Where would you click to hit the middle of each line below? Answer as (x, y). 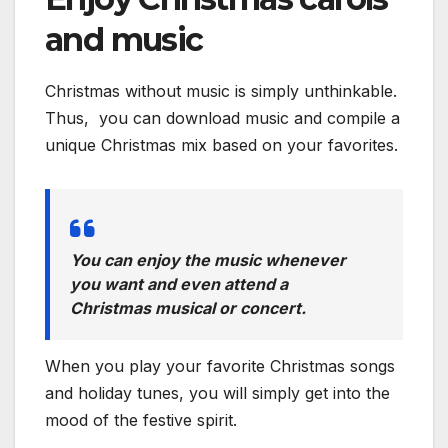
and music (124, 40)
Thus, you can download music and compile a (222, 118)
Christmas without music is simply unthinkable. (221, 91)
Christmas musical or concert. (188, 308)
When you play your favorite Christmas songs (220, 366)
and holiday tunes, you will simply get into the (217, 393)
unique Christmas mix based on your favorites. (221, 145)
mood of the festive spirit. (141, 420)
